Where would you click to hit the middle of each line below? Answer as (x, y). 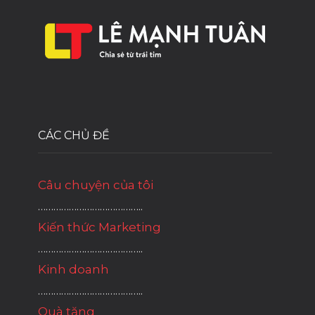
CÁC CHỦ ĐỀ (74, 136)
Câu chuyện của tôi (96, 185)
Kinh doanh (73, 270)
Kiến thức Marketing (99, 227)
